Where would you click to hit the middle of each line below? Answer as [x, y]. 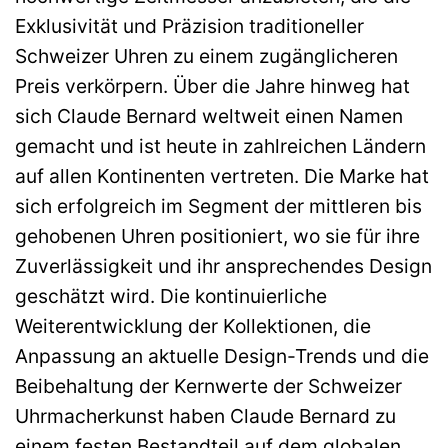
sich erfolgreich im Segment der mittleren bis [218, 206]
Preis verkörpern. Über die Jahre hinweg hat [212, 86]
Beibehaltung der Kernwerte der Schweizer [208, 386]
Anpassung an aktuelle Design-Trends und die [222, 356]
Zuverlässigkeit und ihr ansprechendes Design [223, 266]
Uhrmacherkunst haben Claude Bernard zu [205, 416]
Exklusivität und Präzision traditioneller [189, 26]
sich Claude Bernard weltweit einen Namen [209, 116]
